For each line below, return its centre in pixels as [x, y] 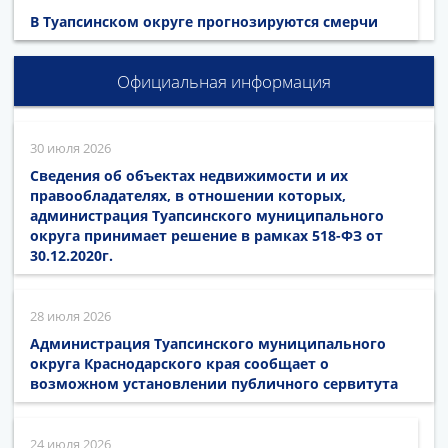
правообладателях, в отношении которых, [188, 196]
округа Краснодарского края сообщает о [179, 364]
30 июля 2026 [70, 148]
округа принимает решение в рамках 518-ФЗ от [206, 236]
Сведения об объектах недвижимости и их [189, 176]
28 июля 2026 [70, 316]
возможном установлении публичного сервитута [214, 384]
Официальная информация [224, 82]
